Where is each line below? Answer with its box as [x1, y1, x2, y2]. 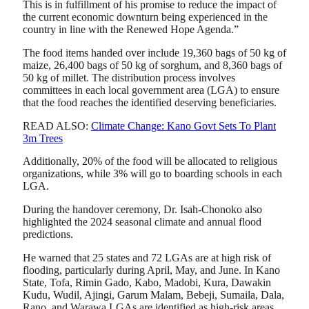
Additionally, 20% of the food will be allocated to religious [23, 155, 277, 168]
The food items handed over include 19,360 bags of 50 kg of [23, 46, 286, 59]
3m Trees [23, 132, 63, 144]
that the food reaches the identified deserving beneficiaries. [23, 96, 277, 108]
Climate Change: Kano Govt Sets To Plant [91, 119, 276, 132]
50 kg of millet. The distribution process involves [23, 71, 235, 83]
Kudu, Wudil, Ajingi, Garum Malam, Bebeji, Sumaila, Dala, [23, 288, 284, 301]
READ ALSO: [23, 119, 91, 132]
